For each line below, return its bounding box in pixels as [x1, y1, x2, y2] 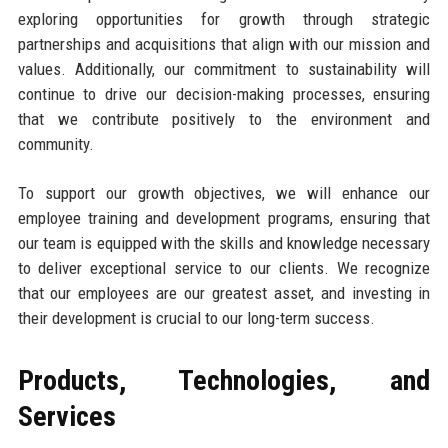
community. [17, 134, 94, 155]
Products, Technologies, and [17, 364, 431, 398]
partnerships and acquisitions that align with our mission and [17, 34, 431, 55]
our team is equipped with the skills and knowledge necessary [17, 233, 431, 254]
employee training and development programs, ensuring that [17, 208, 431, 229]
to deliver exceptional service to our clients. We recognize [17, 258, 431, 279]
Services [17, 400, 116, 434]
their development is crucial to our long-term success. [17, 308, 375, 329]
